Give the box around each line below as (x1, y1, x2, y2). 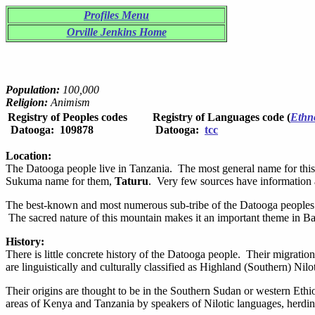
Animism (48, 96, 90, 108)
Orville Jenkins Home (66, 26, 167, 38)
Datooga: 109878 (8, 124, 94, 136)
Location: (6, 150, 51, 162)
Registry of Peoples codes (8, 111, 127, 123)
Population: (6, 84, 60, 96)
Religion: (6, 96, 48, 108)
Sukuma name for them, (6, 175, 115, 187)
